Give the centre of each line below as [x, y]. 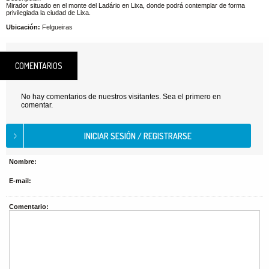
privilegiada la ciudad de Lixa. [48, 13]
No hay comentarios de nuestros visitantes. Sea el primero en [121, 97]
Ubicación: [23, 27]
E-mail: [20, 181]
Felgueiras [56, 27]
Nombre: [23, 162]
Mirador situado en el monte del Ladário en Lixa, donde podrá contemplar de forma [125, 5]
